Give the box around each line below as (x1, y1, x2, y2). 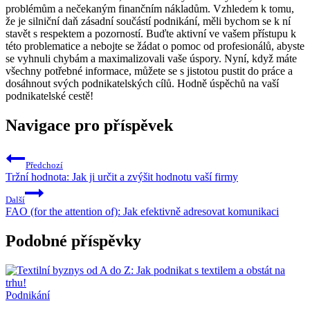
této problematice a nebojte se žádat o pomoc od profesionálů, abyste (6, 40, 304, 53)
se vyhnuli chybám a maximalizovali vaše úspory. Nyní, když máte (6, 53, 297, 65)
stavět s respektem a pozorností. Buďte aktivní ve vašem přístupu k (6, 28, 296, 40)
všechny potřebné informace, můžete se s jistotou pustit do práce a (6, 65, 293, 77)
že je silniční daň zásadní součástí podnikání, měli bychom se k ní (6, 15, 291, 28)
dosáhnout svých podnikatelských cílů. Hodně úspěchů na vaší (6, 77, 279, 90)
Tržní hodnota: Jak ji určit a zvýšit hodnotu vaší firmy (6, 171, 238, 183)
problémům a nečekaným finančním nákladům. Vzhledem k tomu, (6, 3, 294, 15)
